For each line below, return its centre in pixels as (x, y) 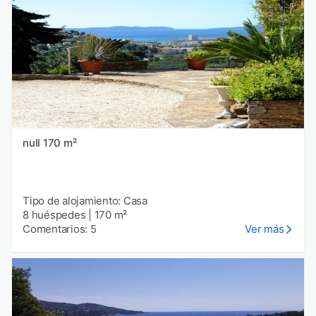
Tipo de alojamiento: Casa (85, 200)
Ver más (265, 229)
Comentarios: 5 (60, 229)
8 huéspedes (54, 214)
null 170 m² (60, 142)
